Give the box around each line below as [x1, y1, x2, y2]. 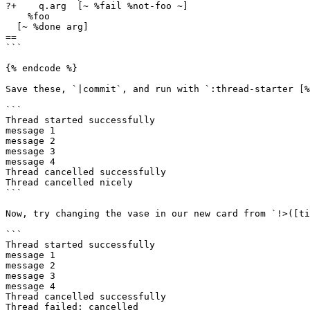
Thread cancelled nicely [6, 177, 133, 188]
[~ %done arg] [6, 21, 17, 32]
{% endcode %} [6, 63, 77, 73]
